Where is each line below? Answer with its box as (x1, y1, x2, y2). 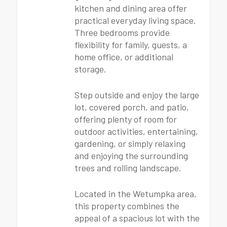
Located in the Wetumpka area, (74, 188, 197, 199)
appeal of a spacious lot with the (74, 212, 200, 223)
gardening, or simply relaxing (74, 138, 185, 149)
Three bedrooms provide (74, 27, 170, 38)
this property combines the (74, 200, 179, 211)
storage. (74, 63, 106, 74)
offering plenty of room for (74, 113, 177, 125)
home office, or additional (74, 51, 173, 62)
